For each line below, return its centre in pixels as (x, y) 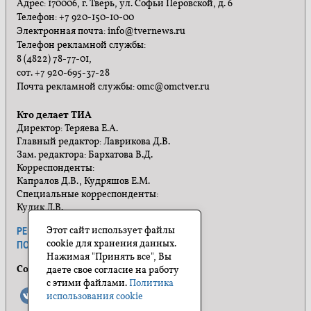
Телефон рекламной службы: (81, 46)
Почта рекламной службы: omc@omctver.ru (113, 87)
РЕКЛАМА (38, 232)
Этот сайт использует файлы (111, 231)
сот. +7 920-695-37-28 (63, 74)
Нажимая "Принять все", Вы (109, 257)
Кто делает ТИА (54, 116)
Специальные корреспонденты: (87, 195)
